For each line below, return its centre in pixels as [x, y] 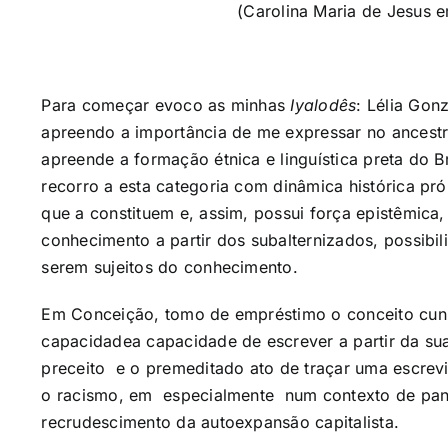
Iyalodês [323, 105]
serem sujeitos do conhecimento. [169, 267]
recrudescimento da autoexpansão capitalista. [220, 422]
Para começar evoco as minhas [166, 105]
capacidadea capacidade [139, 341]
